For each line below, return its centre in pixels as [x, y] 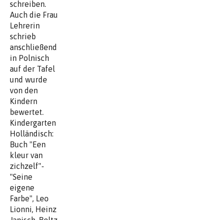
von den [24, 90]
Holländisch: [32, 133]
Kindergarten [33, 123]
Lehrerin [25, 25]
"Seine [21, 177]
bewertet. [27, 112]
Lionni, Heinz [33, 209]
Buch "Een [28, 144]
